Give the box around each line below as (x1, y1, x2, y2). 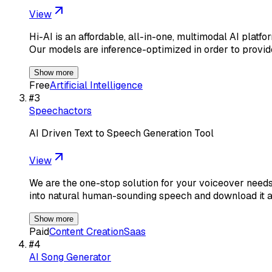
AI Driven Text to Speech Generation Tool (29, 126, 214, 140)
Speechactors (29, 104, 92, 117)
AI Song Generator (29, 250, 111, 263)
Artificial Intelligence (50, 78, 143, 92)
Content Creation (49, 225, 124, 238)
